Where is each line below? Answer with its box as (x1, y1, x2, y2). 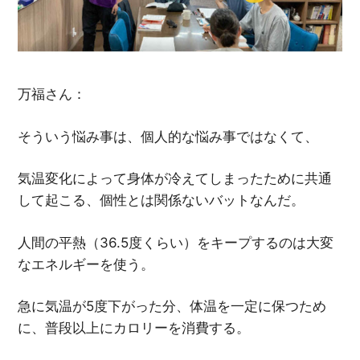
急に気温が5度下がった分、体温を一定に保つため (18, 298, 327, 315)
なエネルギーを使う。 (18, 256, 155, 272)
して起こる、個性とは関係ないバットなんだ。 (18, 192, 305, 209)
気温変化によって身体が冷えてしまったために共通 (18, 170, 333, 187)
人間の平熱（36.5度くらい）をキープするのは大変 (18, 234, 334, 251)
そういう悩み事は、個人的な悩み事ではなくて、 (18, 128, 319, 145)
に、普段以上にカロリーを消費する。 (18, 320, 251, 337)
